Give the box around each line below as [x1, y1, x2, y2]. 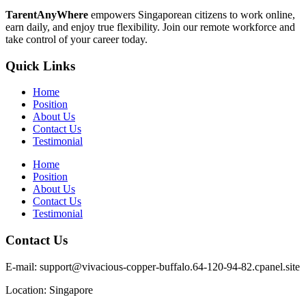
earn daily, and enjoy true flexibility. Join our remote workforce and [5, 20, 295, 33]
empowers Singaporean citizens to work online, [88, 8, 295, 20]
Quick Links [5, 58, 75, 73]
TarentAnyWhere [5, 8, 88, 20]
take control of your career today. [5, 33, 148, 45]
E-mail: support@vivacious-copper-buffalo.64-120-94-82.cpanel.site [5, 260, 300, 273]
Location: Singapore [5, 283, 93, 296]
